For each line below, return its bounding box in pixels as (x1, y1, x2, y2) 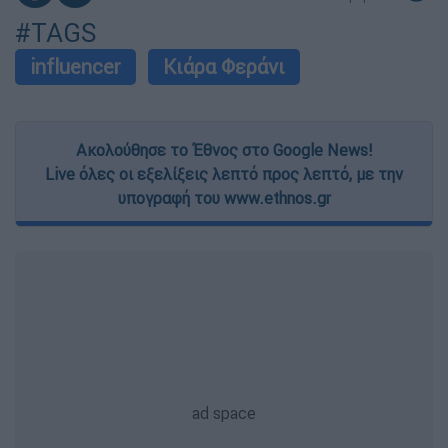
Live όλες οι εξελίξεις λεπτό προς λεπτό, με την (45, 163, 403, 184)
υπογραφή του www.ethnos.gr (117, 187, 331, 208)
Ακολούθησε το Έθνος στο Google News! (76, 139, 372, 160)
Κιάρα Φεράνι (163, 53, 285, 79)
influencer (30, 53, 121, 79)
